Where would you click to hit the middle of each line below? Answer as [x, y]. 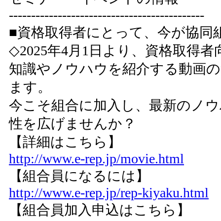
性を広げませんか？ [73, 124]
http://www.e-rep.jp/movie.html [96, 159]
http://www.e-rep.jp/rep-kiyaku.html [109, 193]
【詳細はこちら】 [79, 142]
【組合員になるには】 [93, 176]
